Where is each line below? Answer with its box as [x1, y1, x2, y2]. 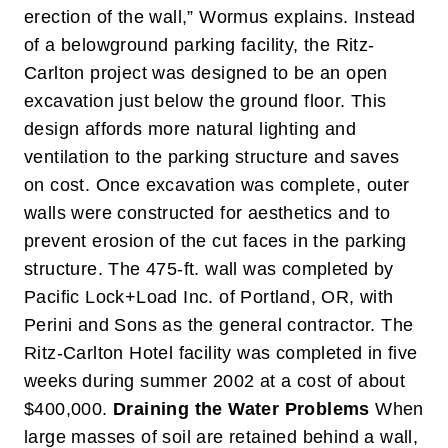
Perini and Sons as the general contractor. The [24, 314, 414, 335]
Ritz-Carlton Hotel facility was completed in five [24, 342, 418, 363]
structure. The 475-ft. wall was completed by [24, 258, 394, 279]
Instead [354, 6, 416, 27]
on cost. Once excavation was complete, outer [24, 174, 410, 195]
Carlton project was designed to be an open [24, 62, 388, 83]
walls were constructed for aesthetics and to [24, 202, 391, 223]
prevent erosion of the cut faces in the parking [24, 230, 407, 251]
